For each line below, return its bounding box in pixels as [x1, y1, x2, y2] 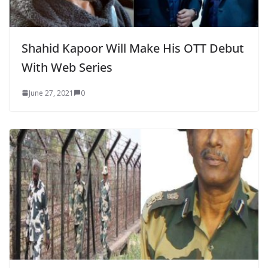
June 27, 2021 [29, 87, 74, 98]
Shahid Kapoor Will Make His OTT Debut [22, 39, 244, 56]
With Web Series [22, 59, 112, 75]
